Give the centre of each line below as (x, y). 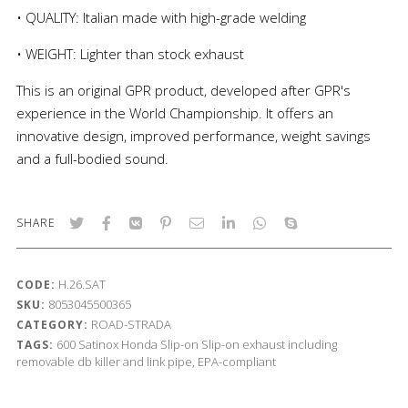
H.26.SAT (82, 285)
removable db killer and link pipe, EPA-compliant (146, 362)
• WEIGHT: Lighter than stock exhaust (130, 54)
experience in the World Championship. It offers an (174, 113)
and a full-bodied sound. (92, 159)
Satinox (98, 345)
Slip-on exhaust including (269, 345)
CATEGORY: (52, 325)
